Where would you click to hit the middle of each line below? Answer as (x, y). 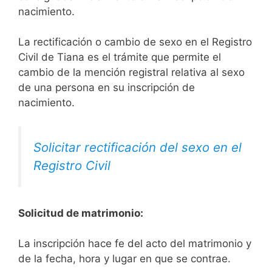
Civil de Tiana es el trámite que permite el (120, 57)
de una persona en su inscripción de (107, 88)
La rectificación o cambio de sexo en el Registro (135, 42)
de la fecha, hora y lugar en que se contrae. (124, 259)
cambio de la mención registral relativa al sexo (131, 73)
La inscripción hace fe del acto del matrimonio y (135, 244)
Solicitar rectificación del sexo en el (138, 147)
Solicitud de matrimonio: (81, 213)
